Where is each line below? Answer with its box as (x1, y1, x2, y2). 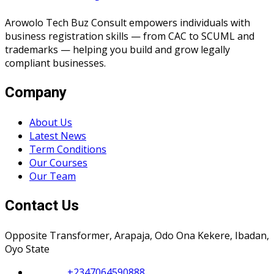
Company (5, 81, 67, 103)
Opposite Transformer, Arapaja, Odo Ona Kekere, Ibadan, (5, 228, 269, 242)
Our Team (29, 169, 76, 183)
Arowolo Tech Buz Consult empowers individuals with (5, 15, 250, 29)
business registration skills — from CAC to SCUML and (5, 29, 254, 43)
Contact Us (5, 194, 79, 217)
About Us (29, 115, 72, 129)
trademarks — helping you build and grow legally (5, 42, 230, 56)
